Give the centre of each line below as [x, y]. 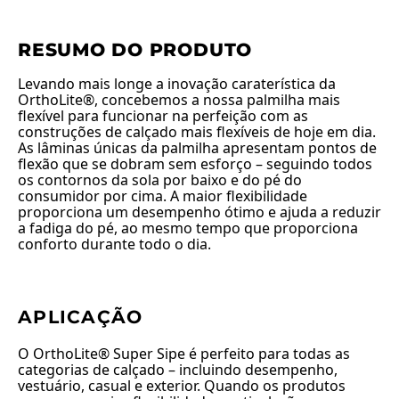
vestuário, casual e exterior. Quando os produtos [182, 386]
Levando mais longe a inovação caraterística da [177, 83]
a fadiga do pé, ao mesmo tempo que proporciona [188, 228]
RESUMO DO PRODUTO [135, 49]
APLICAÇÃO [81, 316]
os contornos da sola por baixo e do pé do [160, 179]
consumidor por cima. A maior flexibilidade [163, 195]
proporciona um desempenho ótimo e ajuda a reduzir [199, 212]
